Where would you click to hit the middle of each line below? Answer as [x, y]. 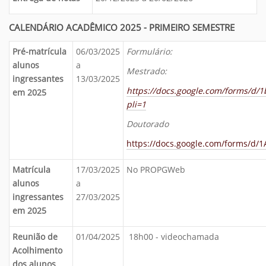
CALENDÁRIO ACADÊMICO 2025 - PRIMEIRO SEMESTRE [122, 28]
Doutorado [148, 124]
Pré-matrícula [39, 51]
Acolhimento [37, 250]
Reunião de [35, 237]
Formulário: [149, 51]
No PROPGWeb [156, 170]
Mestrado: [147, 71]
